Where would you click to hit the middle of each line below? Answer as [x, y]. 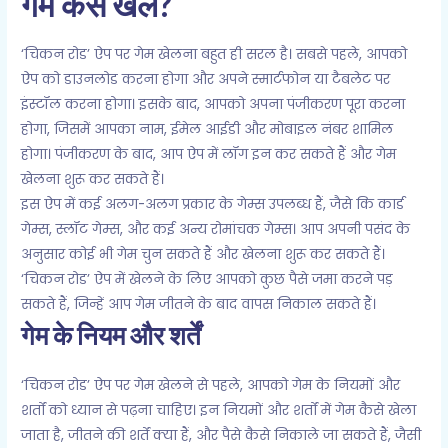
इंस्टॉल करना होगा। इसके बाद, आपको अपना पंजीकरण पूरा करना [213, 105]
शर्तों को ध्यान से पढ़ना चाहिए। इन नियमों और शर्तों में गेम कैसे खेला [219, 411]
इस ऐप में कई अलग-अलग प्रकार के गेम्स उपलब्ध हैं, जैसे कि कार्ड [213, 205]
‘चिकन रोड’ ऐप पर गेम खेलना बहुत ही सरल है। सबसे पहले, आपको [214, 55]
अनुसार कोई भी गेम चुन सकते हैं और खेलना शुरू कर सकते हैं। [203, 255]
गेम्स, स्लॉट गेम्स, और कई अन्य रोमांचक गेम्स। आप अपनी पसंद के [216, 230]
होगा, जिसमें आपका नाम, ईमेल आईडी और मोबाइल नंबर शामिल [207, 130]
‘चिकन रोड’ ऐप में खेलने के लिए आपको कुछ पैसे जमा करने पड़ [207, 280]
